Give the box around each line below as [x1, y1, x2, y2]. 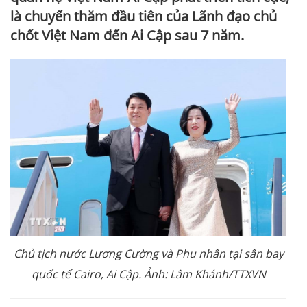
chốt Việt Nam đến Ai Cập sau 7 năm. [10, 26, 244, 45]
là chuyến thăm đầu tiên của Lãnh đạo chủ [10, 7, 277, 26]
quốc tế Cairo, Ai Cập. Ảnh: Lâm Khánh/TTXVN [31, 267, 266, 282]
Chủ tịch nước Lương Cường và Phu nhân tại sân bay [13, 246, 284, 262]
